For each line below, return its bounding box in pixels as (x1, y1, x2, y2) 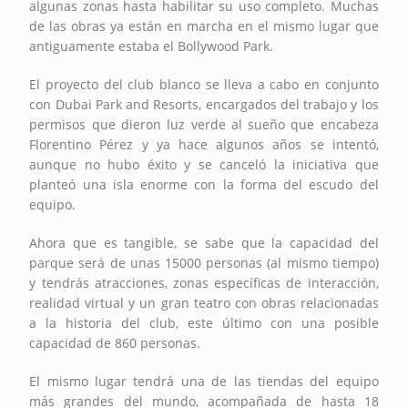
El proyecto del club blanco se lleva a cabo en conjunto (29, 75, 379, 93)
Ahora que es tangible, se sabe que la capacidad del (29, 233, 379, 251)
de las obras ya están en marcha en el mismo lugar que (29, 16, 379, 35)
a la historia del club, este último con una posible (29, 313, 379, 331)
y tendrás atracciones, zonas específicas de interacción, (29, 273, 379, 291)
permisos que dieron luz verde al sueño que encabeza (29, 115, 379, 133)
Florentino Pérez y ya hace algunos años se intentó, (29, 135, 379, 153)
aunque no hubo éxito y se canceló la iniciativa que (29, 155, 379, 173)
